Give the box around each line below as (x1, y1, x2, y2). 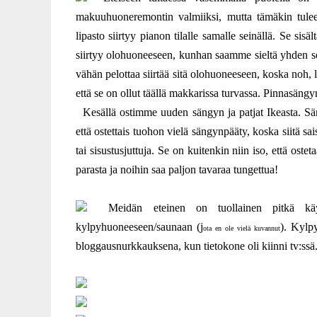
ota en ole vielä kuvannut (203, 224, 281, 232)
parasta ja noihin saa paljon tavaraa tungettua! (76, 163, 278, 175)
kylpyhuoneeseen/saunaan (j (76, 221, 204, 233)
